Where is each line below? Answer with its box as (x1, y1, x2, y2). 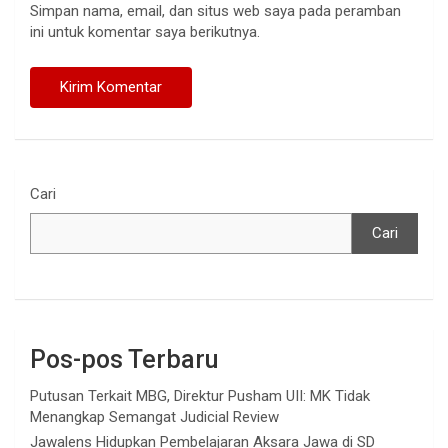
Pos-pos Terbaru (30, 344, 218, 374)
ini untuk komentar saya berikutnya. (30, 22, 260, 41)
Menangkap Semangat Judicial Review (30, 407, 279, 426)
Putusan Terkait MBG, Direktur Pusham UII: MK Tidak (30, 386, 370, 405)
